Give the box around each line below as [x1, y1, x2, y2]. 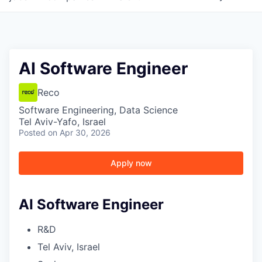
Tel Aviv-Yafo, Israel [19, 116, 106, 127]
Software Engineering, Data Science [19, 104, 178, 116]
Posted [19, 127, 46, 137]
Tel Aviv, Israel [37, 240, 100, 253]
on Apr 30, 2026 [48, 127, 111, 137]
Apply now [110, 158, 152, 168]
